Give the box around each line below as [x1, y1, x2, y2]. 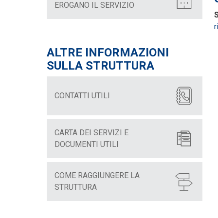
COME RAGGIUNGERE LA [54, 171, 140, 181]
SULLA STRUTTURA [47, 59, 154, 73]
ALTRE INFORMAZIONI [47, 46, 169, 60]
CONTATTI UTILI [54, 91, 110, 101]
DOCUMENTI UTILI [54, 140, 119, 149]
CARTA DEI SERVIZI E [54, 128, 128, 138]
